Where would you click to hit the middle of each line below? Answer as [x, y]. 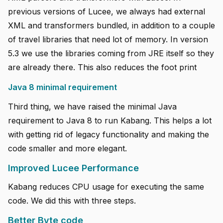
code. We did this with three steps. [72, 200]
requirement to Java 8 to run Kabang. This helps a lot [110, 120]
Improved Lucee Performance [73, 168]
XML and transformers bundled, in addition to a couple [111, 26]
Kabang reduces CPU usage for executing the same [106, 186]
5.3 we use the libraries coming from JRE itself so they [111, 54]
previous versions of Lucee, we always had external [107, 12]
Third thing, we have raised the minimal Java [92, 106]
